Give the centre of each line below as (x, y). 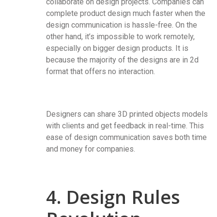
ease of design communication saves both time (126, 138)
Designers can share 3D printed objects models (127, 114)
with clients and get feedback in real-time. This (125, 126)
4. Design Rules (113, 197)
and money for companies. (91, 149)
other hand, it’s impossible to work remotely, (120, 37)
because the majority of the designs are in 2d (122, 60)
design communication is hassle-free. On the (122, 25)
